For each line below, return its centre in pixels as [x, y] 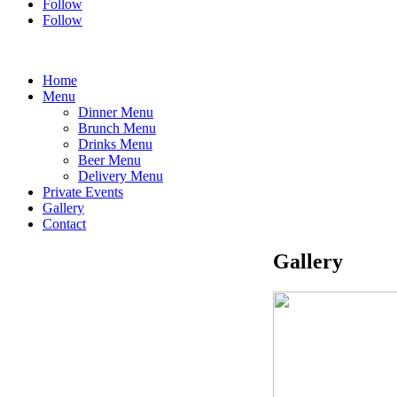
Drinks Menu [115, 144]
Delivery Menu [121, 176]
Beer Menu [109, 160]
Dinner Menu [116, 112]
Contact [64, 224]
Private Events [83, 192]
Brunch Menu [117, 128]
